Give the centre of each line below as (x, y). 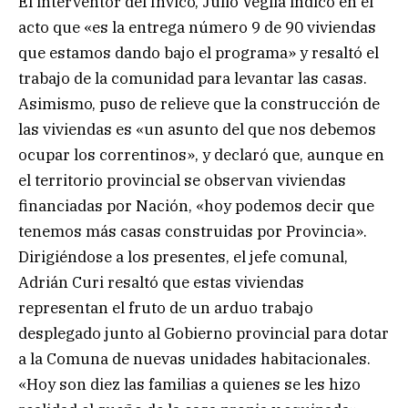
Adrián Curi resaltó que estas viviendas (161, 283)
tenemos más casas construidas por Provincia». (193, 232)
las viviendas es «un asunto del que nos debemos (197, 130)
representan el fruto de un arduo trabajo (166, 308)
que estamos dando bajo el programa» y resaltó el (199, 53)
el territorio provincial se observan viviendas (182, 181)
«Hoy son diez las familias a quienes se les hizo (189, 385)
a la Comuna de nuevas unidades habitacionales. (194, 359)
